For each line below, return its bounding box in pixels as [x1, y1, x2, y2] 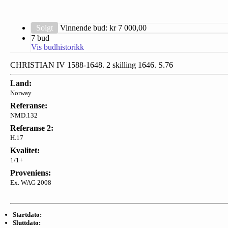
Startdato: [13, 210, 42, 218]
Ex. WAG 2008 [10, 178, 51, 186]
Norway [10, 89, 32, 97]
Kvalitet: [10, 146, 40, 155]
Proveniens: [10, 168, 51, 177]
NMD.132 [10, 111, 38, 119]
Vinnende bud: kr [58, 23, 118, 32]
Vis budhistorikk [31, 42, 84, 51]
